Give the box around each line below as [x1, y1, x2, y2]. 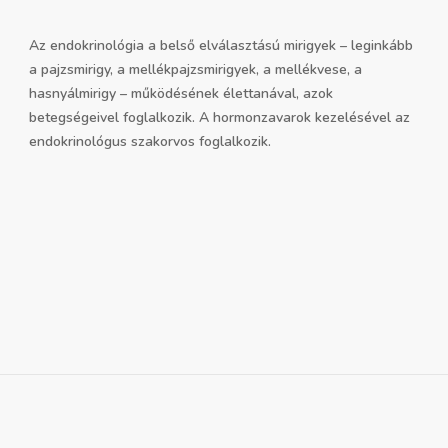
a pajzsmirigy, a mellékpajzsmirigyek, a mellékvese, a [29, 60, 362, 80]
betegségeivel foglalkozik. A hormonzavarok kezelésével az [29, 108, 410, 128]
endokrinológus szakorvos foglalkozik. [29, 132, 271, 152]
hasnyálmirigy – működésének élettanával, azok [29, 84, 333, 104]
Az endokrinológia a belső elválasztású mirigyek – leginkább [29, 36, 413, 56]
